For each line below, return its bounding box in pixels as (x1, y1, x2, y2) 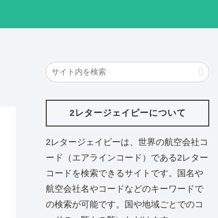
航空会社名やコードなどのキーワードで (46, 183, 203, 194)
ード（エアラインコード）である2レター (46, 152, 208, 163)
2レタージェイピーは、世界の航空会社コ (46, 137, 208, 147)
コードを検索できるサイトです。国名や (46, 168, 203, 178)
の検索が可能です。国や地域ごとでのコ (46, 199, 203, 209)
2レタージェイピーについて (69, 108, 186, 118)
